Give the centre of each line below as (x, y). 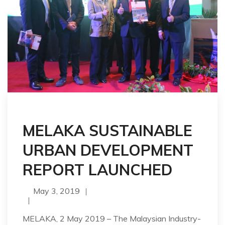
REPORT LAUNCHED (97, 170)
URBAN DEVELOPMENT (108, 150)
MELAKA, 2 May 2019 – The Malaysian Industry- (112, 218)
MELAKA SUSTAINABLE (107, 130)
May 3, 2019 (57, 191)
